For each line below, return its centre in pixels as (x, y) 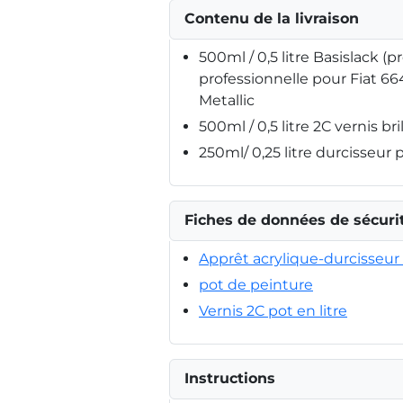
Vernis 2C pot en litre (273, 310)
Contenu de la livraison (272, 18)
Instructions (230, 378)
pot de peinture (256, 284)
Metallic (227, 100)
